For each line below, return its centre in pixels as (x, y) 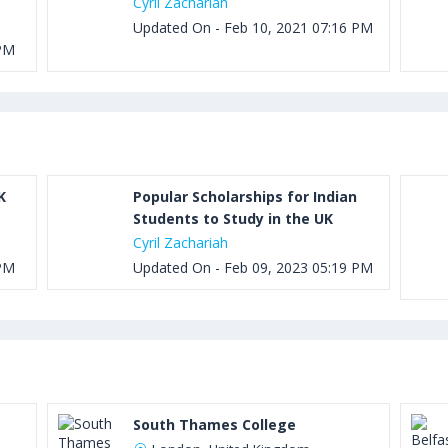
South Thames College (215, 424)
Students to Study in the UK (233, 218)
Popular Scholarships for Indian (245, 196)
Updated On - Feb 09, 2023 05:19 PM (253, 267)
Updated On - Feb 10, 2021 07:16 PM (253, 27)
